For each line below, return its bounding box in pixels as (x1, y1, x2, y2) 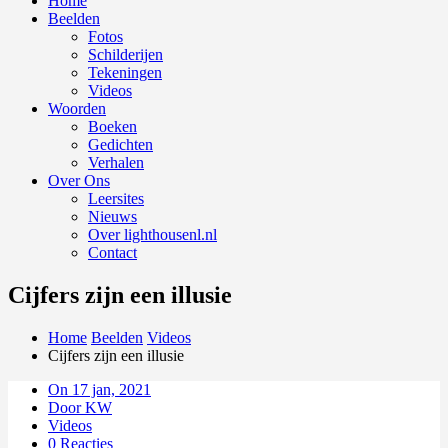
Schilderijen (88, 46, 163, 63)
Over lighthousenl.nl (88, 226, 217, 243)
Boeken (88, 118, 137, 135)
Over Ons (48, 172, 110, 189)
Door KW (48, 398, 112, 416)
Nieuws (88, 208, 137, 225)
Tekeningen (88, 64, 162, 81)
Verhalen (88, 154, 144, 171)
